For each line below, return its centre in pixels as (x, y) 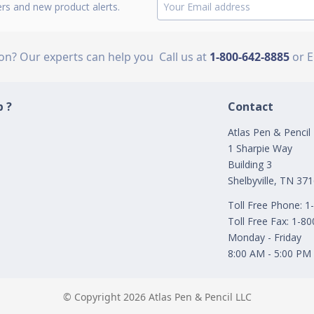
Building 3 (250, 164)
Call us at (183, 57)
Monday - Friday (265, 237)
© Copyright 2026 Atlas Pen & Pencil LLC (157, 297)
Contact (251, 107)
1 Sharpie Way (260, 148)
